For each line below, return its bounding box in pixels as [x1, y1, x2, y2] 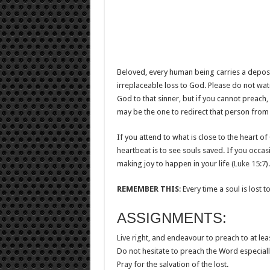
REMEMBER [116, 184, 159, 193]
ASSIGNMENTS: [116, 210, 227, 226]
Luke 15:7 [233, 159, 266, 168]
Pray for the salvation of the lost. [116, 260, 228, 269]
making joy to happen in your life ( [116, 159, 234, 168]
